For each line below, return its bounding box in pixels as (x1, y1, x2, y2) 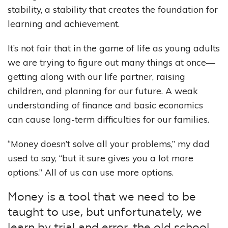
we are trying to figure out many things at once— (8, 56, 215, 68)
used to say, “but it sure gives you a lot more (8, 152, 193, 164)
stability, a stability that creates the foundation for (8, 4, 218, 15)
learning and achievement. (8, 18, 120, 30)
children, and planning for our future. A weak (8, 85, 197, 97)
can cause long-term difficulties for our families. (8, 113, 209, 125)
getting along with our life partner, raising (8, 71, 185, 82)
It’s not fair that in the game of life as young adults (8, 42, 220, 54)
